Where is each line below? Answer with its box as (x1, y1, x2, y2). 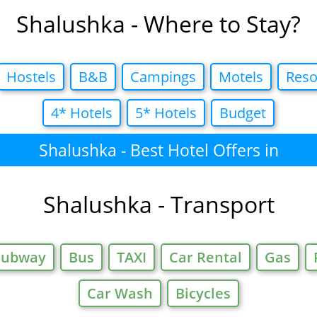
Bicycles (175, 284, 231, 304)
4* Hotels (51, 103, 113, 123)
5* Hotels (135, 103, 197, 123)
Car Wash (86, 284, 153, 304)
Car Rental (169, 248, 242, 267)
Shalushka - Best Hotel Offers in (38, 139, 279, 162)
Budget (219, 103, 266, 123)
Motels (219, 67, 263, 87)
